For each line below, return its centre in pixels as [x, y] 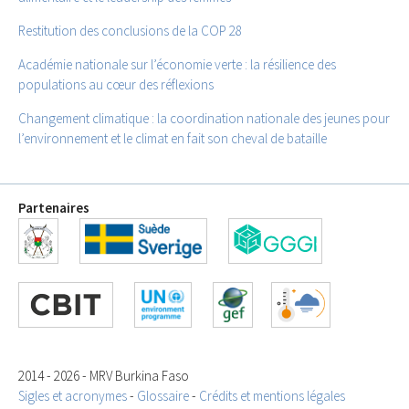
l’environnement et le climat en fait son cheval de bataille [173, 139]
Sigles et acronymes [73, 396]
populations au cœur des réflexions [116, 85]
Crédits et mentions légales [272, 396]
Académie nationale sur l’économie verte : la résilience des [177, 65]
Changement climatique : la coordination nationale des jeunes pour [204, 119]
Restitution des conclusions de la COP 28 [130, 30]
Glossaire [163, 396]
